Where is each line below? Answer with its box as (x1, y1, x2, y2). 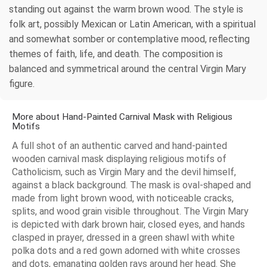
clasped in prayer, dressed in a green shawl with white (12, 231, 235, 243)
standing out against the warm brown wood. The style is (9, 3, 243, 15)
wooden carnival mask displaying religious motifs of (12, 153, 226, 164)
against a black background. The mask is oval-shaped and (12, 179, 251, 191)
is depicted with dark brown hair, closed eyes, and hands (12, 218, 245, 230)
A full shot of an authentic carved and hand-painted (12, 139, 227, 151)
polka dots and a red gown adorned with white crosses (12, 244, 240, 256)
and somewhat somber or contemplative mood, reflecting (9, 33, 250, 45)
